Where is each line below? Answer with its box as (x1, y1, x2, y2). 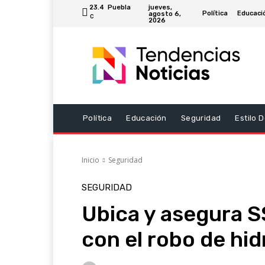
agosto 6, (148, 9, 181, 18)
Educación (126, 114, 167, 122)
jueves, (148, 3, 172, 11)
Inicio (82, 155, 99, 165)
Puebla (108, 4, 131, 11)
